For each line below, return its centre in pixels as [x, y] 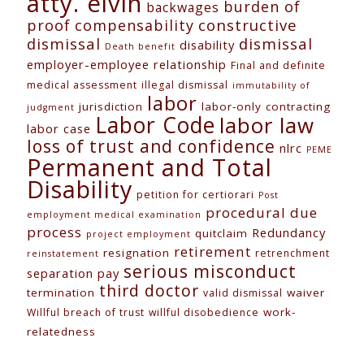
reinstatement [63, 253]
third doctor [149, 290]
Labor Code [155, 125]
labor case [59, 128]
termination [61, 292]
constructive [248, 25]
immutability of [271, 85]
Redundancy [289, 232]
